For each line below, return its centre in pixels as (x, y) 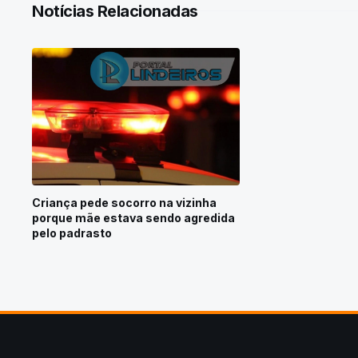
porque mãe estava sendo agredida (133, 218)
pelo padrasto (72, 233)
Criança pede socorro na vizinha (124, 203)
